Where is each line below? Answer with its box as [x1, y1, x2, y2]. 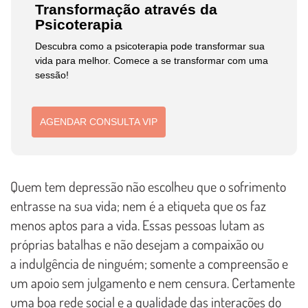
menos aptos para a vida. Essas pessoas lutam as [10, 215, 265, 234]
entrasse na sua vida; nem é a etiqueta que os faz [10, 196, 266, 214]
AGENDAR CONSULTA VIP [40, 116, 158, 128]
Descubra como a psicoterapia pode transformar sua [35, 41, 265, 52]
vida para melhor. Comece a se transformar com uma [35, 55, 269, 67]
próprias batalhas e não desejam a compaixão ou [10, 234, 264, 253]
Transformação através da [35, 1, 218, 18]
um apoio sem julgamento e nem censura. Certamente [10, 273, 295, 291]
